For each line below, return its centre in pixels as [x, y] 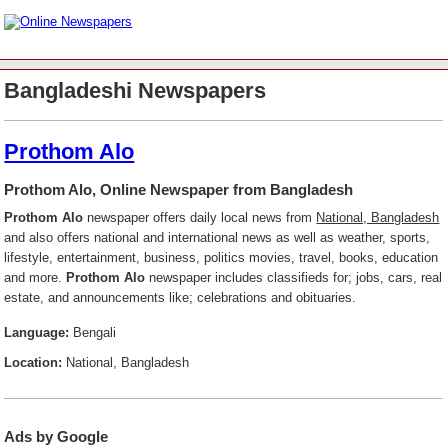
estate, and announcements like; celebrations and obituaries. [180, 297]
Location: [33, 362]
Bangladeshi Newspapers [135, 90]
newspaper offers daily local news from [200, 217]
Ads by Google [56, 436]
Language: [37, 332]
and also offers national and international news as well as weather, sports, [217, 237]
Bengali [93, 332]
